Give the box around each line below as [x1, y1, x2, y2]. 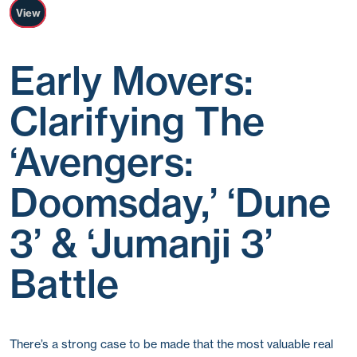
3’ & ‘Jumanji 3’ [10, 219, 273, 267]
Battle [10, 260, 119, 308]
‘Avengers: [10, 138, 194, 186]
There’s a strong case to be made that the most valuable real [10, 336, 333, 351]
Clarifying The [10, 97, 265, 145]
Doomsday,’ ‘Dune [10, 178, 331, 226]
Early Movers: [10, 57, 253, 104]
